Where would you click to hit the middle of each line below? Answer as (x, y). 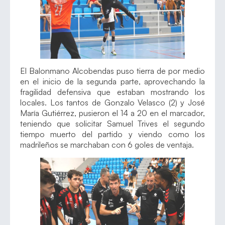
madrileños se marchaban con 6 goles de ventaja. (107, 145)
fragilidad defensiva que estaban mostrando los (113, 92)
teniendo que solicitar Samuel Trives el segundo (113, 124)
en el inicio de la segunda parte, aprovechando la (113, 82)
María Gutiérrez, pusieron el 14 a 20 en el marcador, (113, 113)
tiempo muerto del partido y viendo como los (113, 134)
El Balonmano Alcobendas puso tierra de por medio (113, 71)
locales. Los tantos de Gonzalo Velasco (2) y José (113, 103)
